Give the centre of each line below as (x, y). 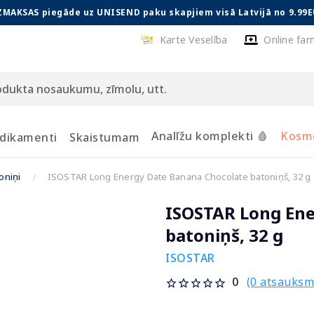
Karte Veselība (193, 40)
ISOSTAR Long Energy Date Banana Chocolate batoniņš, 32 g (179, 177)
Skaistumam (104, 137)
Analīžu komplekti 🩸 (210, 136)
